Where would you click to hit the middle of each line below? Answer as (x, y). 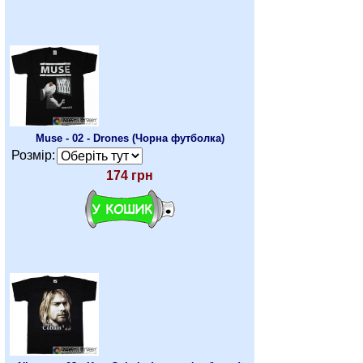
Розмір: (33, 155)
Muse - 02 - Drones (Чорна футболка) (130, 138)
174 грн (130, 175)
